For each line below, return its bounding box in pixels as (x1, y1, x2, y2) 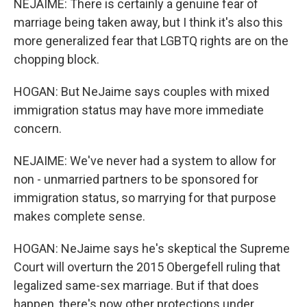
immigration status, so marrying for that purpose (14, 191, 276, 205)
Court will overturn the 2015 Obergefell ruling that (14, 260, 280, 274)
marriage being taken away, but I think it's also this (14, 15, 283, 29)
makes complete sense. (14, 209, 145, 223)
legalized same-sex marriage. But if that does (14, 278, 259, 293)
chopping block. (14, 52, 99, 66)
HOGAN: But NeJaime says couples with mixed (14, 84, 269, 99)
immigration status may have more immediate (14, 103, 264, 117)
